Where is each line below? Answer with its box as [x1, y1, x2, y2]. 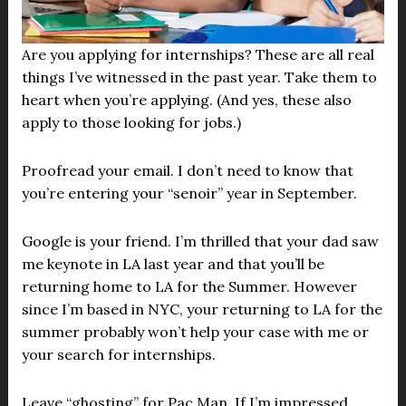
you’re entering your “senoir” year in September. [21, 184, 357, 203]
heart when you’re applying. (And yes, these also [21, 91, 352, 110]
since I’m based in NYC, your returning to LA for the [21, 300, 382, 319]
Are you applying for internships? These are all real [21, 45, 374, 64]
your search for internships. [21, 345, 216, 364]
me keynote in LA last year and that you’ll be [21, 255, 324, 274]
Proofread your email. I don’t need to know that [21, 161, 353, 180]
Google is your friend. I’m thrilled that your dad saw [21, 232, 379, 251]
